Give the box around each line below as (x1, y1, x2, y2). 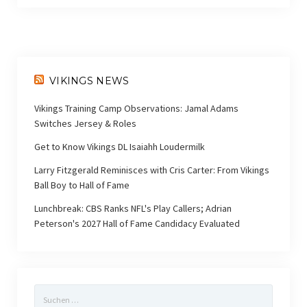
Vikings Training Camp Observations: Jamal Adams (34, 101, 238, 114)
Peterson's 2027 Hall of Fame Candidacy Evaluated (34, 217, 240, 230)
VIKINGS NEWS (49, 74, 130, 87)
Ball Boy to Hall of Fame (34, 178, 130, 191)
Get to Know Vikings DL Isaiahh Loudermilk (34, 140, 205, 153)
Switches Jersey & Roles (34, 116, 136, 130)
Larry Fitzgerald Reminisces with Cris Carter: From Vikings (34, 163, 269, 176)
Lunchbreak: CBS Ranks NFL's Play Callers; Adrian (34, 201, 232, 214)
